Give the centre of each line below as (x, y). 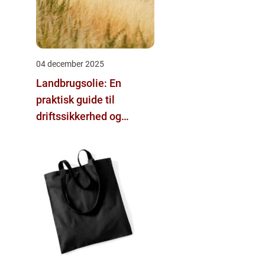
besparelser (64, 132)
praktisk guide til (75, 99)
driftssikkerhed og (79, 116)
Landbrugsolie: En (79, 83)
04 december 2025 (70, 64)
